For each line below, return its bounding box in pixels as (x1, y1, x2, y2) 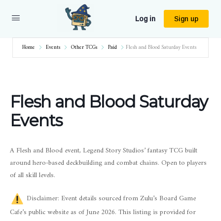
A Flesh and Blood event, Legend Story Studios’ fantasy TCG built (10, 145, 197, 157)
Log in (135, 15, 155, 23)
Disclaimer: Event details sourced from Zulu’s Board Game (25, 192, 196, 205)
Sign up (174, 15, 198, 23)
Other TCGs (71, 43, 97, 52)
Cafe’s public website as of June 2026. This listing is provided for (10, 206, 196, 219)
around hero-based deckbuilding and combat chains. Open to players (10, 157, 207, 169)
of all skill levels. (10, 169, 55, 182)
